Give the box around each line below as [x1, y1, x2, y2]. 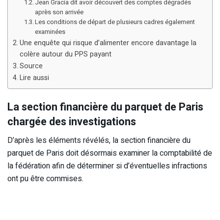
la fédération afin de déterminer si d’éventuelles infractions [7, 160, 207, 172]
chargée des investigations [7, 113, 136, 130]
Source [19, 61, 43, 72]
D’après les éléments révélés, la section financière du [7, 135, 191, 147]
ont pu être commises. [7, 173, 83, 185]
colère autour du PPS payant [19, 49, 111, 60]
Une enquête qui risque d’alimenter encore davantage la [19, 38, 196, 49]
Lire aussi [19, 73, 49, 83]
